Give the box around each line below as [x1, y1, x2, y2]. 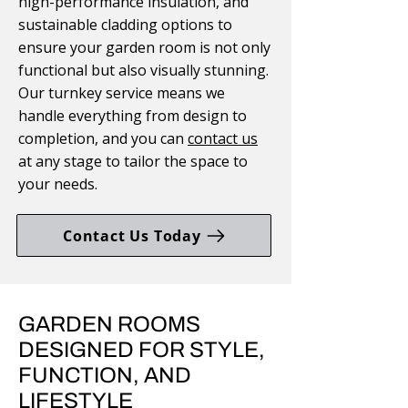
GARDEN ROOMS [18, 312, 200, 336]
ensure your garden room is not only [18, 37, 270, 57]
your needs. [18, 174, 97, 194]
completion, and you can [18, 128, 188, 148]
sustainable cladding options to [18, 15, 232, 35]
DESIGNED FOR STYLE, [18, 338, 265, 362]
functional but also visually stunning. [18, 60, 269, 80]
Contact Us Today [63, 225, 201, 246]
